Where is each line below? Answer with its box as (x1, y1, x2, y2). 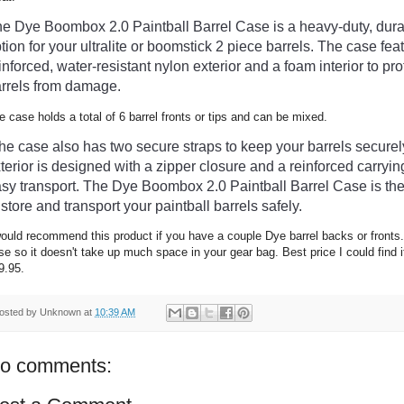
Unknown (40, 307, 81, 318)
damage (61, 78, 117, 95)
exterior (189, 59, 241, 75)
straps (179, 138, 222, 154)
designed (48, 158, 111, 174)
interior (316, 59, 363, 75)
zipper (152, 158, 196, 174)
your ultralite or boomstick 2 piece (45, 39, 262, 55)
